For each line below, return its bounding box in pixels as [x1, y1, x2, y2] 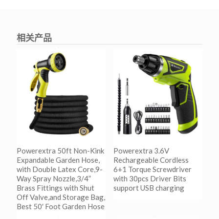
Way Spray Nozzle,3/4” [16, 174, 91, 183]
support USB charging [113, 183, 184, 192]
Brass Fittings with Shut [16, 183, 94, 192]
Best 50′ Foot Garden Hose [16, 201, 105, 211]
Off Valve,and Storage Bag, [16, 192, 105, 201]
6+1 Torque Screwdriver [113, 164, 192, 174]
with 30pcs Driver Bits [113, 174, 186, 183]
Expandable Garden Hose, [16, 155, 100, 164]
